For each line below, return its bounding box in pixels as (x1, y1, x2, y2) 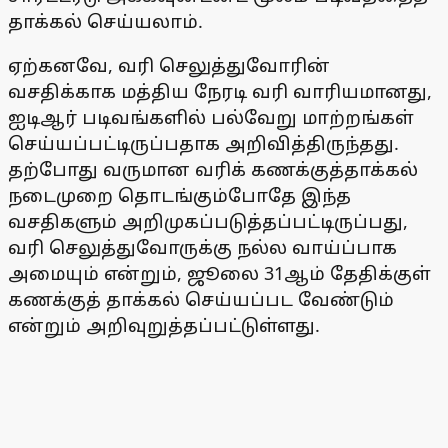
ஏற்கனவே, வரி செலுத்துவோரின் (8, 53, 330, 78)
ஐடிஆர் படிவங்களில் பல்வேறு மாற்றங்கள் (8, 105, 414, 130)
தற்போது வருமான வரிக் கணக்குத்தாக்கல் (8, 157, 418, 182)
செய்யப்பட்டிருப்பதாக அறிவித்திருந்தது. (8, 131, 399, 156)
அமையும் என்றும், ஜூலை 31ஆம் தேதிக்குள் (8, 261, 431, 286)
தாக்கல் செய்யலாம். (8, 9, 203, 34)
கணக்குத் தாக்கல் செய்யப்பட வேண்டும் (8, 287, 394, 312)
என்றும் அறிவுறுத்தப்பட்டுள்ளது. (8, 313, 320, 338)
